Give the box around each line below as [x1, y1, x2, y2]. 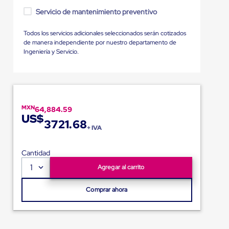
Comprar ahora [86, 185, 128, 194]
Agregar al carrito [98, 163, 145, 171]
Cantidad [21, 148, 50, 157]
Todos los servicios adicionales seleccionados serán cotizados [23, 29, 186, 37]
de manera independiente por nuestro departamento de [23, 38, 176, 47]
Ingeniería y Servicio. [23, 47, 79, 56]
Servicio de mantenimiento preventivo [35, 7, 157, 16]
